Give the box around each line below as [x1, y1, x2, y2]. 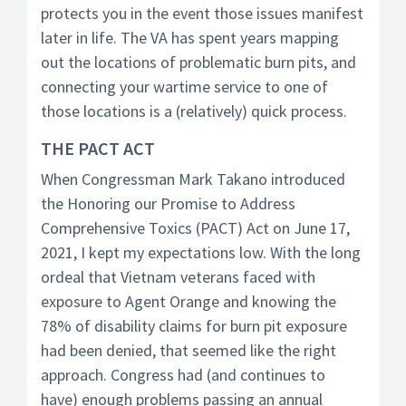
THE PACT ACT [41, 137, 155, 159]
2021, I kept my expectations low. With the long [41, 242, 361, 263]
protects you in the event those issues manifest [41, 3, 363, 24]
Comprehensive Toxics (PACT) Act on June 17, [41, 217, 350, 238]
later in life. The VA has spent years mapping [41, 27, 339, 48]
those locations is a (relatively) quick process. [41, 101, 347, 121]
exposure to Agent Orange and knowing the [41, 291, 336, 312]
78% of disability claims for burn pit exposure [41, 315, 347, 336]
